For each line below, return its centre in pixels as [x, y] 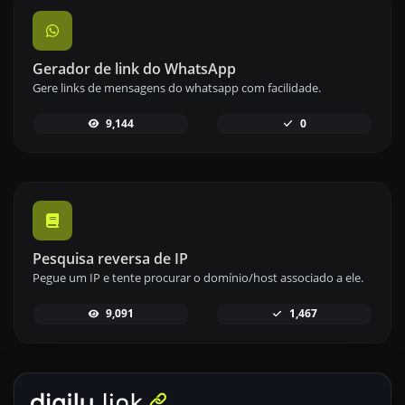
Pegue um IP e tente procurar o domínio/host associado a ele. [198, 278]
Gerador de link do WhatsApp [134, 69]
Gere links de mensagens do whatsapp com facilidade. [177, 88]
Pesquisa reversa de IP [110, 259]
